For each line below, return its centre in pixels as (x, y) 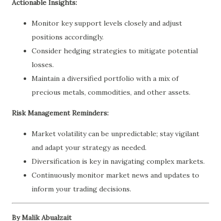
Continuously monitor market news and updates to (115, 175)
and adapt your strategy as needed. (89, 147)
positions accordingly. (68, 37)
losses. (43, 64)
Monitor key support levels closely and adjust (107, 23)
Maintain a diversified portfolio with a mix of (105, 78)
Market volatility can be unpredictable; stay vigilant (115, 133)
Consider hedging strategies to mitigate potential (115, 51)
